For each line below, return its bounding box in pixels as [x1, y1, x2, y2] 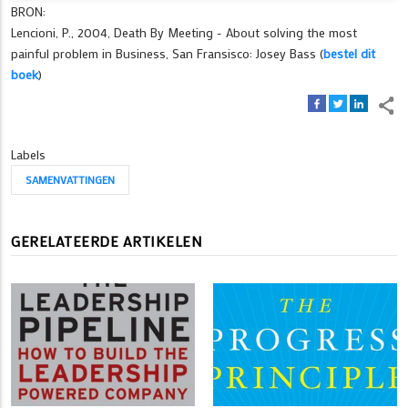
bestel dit [323, 44, 375, 62]
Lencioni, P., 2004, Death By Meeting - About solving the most [11, 23, 357, 41]
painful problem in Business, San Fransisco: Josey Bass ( [11, 44, 323, 62]
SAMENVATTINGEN [25, 171, 115, 187]
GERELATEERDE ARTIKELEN [11, 230, 202, 250]
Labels [11, 145, 46, 163]
